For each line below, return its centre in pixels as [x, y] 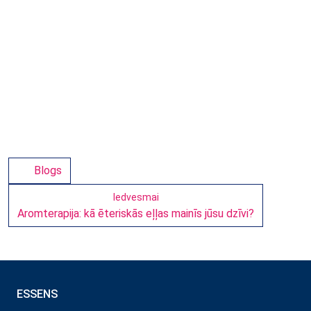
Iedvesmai [136, 197]
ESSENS [37, 294]
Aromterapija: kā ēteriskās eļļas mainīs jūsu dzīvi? [136, 214]
